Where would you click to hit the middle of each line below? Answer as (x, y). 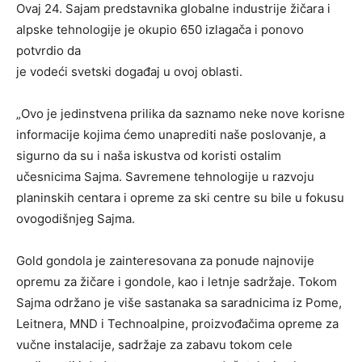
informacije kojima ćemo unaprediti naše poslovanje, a (171, 135)
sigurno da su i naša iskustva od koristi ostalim (149, 156)
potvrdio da (48, 51)
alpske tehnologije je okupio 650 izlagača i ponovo (160, 30)
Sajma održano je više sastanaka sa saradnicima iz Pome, (179, 303)
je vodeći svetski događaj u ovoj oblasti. (129, 72)
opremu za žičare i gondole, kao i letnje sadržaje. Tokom (177, 282)
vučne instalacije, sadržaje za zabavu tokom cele (154, 345)
